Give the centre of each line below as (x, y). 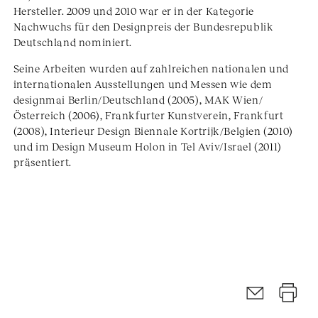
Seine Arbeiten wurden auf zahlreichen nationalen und (151, 68)
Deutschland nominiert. (72, 42)
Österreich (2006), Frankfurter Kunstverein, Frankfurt (148, 115)
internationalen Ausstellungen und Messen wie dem (143, 84)
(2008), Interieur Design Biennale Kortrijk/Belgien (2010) (153, 131)
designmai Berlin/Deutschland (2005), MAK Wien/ (138, 100)
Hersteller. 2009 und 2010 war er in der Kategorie (134, 11)
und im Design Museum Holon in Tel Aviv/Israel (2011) (147, 147)
